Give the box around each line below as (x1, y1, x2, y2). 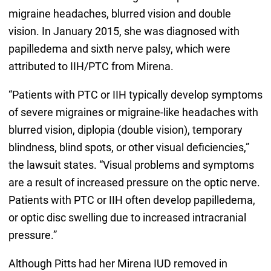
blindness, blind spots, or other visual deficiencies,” (8, 141, 249, 154)
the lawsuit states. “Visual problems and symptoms (8, 158, 254, 172)
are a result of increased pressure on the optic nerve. (8, 176, 260, 189)
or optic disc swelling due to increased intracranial (8, 211, 246, 224)
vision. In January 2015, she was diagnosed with (8, 25, 240, 38)
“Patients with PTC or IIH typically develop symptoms (8, 88, 263, 102)
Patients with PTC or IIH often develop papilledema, (8, 194, 255, 207)
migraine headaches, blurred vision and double (8, 7, 231, 21)
